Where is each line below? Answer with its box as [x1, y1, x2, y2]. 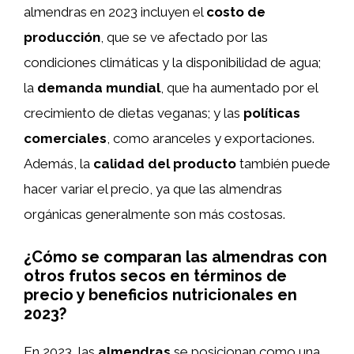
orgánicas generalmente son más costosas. [24, 206, 285, 222]
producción [24, 29, 100, 45]
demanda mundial [37, 80, 160, 96]
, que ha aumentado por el [160, 80, 318, 96]
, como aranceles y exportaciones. [107, 130, 314, 146]
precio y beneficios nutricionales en [24, 284, 297, 304]
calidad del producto [93, 156, 236, 171]
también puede [236, 156, 330, 171]
